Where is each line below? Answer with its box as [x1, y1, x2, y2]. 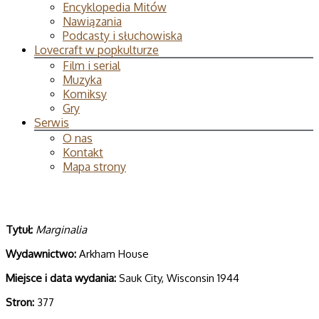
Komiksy [63, 87, 107, 101]
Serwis [34, 115, 69, 130]
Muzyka [63, 73, 102, 87]
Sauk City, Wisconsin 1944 [116, 271, 239, 285]
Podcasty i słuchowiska [63, 28, 182, 43]
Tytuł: [6, 223, 33, 236]
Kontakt [63, 145, 103, 159]
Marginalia [36, 223, 87, 236]
